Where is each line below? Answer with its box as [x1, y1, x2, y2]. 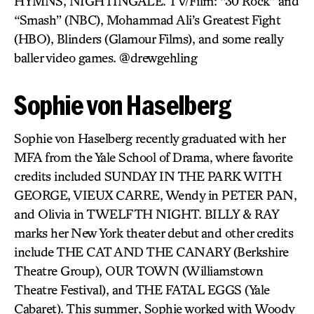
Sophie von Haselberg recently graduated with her [14, 130, 285, 146]
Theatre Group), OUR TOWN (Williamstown [14, 263, 263, 278]
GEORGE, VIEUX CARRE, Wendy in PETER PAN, [14, 187, 296, 203]
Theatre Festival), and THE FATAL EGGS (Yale [14, 282, 270, 297]
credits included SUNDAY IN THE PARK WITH [14, 168, 281, 184]
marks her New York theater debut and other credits [14, 225, 293, 240]
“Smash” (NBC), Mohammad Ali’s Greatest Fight [14, 12, 280, 27]
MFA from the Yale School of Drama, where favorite [14, 149, 293, 165]
